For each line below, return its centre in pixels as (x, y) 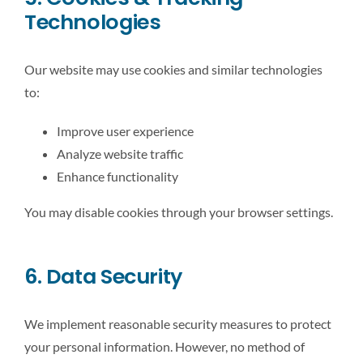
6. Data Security (103, 276)
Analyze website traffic (120, 153)
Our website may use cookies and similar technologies (173, 69)
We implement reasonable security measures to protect (178, 323)
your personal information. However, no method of (164, 346)
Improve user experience (125, 130)
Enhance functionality (117, 176)
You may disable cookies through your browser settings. (179, 211)
